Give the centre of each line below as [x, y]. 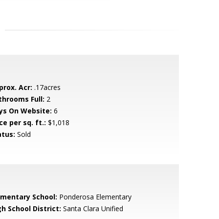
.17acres [46, 87]
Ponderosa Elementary [94, 197]
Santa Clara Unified [92, 208]
